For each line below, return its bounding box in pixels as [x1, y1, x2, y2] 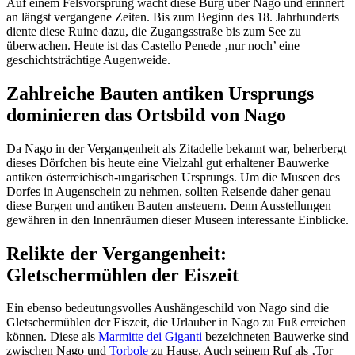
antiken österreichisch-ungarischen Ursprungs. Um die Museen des [6, 170, 340, 184]
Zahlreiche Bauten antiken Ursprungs [6, 82, 314, 104]
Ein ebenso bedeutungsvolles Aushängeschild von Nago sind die [6, 301, 329, 315]
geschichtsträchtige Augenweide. [6, 52, 170, 67]
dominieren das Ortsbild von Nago [6, 104, 286, 125]
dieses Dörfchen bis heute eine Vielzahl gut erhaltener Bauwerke [6, 155, 329, 170]
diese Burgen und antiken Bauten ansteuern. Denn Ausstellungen [6, 198, 331, 212]
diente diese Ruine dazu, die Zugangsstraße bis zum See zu [6, 24, 301, 38]
